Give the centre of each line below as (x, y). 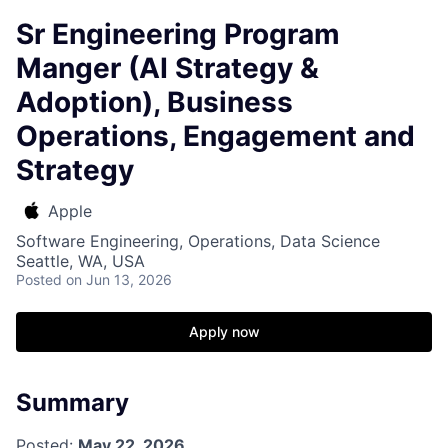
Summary (72, 402)
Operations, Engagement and (215, 136)
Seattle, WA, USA (80, 261)
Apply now (224, 331)
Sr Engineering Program (178, 34)
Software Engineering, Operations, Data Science (198, 241)
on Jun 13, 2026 (119, 279)
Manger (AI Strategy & (167, 68)
